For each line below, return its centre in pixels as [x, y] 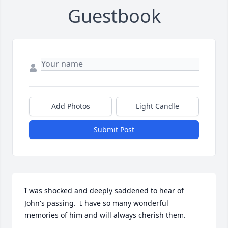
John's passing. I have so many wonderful [96, 203]
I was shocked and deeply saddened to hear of [104, 191]
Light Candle [158, 106]
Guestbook [114, 16]
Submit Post [114, 130]
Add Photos [70, 106]
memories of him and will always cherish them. [106, 215]
